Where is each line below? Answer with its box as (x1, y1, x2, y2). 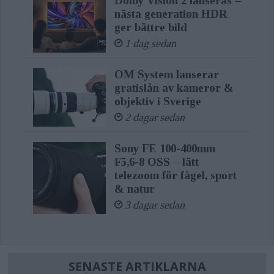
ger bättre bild (114, 20, 187, 34)
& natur (114, 182, 155, 195)
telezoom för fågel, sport (114, 168, 237, 182)
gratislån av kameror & (114, 81, 234, 94)
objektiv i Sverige (114, 94, 201, 108)
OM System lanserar (114, 67, 219, 81)
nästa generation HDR (114, 7, 228, 20)
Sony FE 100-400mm (114, 141, 215, 155)
